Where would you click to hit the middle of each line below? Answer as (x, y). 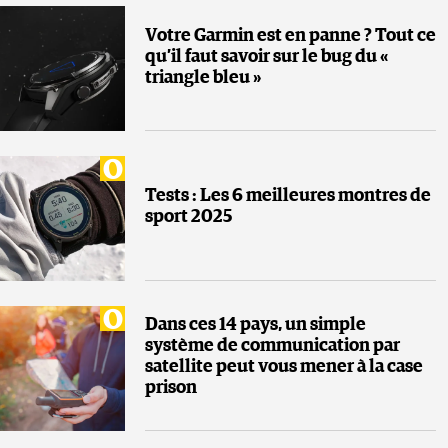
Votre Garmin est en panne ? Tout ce (290, 35)
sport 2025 (188, 217)
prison (171, 388)
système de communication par (272, 346)
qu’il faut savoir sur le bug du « (266, 56)
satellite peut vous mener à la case (284, 367)
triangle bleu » (203, 77)
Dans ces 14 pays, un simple (255, 325)
